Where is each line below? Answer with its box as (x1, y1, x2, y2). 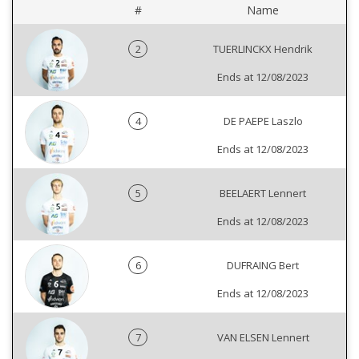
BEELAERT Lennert (220, 186, 306, 201)
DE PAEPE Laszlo (223, 114, 303, 129)
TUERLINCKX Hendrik (213, 42, 313, 57)
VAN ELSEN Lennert (216, 330, 309, 345)
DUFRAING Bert (227, 258, 299, 273)
